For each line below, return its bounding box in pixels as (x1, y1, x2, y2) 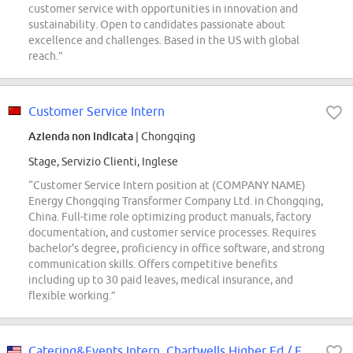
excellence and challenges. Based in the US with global (28, 34, 299, 47)
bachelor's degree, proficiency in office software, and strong (28, 242, 325, 255)
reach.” (28, 50, 63, 63)
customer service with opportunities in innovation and (28, 2, 298, 16)
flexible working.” (28, 289, 116, 303)
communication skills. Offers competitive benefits (28, 258, 277, 271)
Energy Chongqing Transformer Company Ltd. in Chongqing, (28, 195, 323, 208)
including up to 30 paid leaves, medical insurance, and (28, 273, 293, 287)
